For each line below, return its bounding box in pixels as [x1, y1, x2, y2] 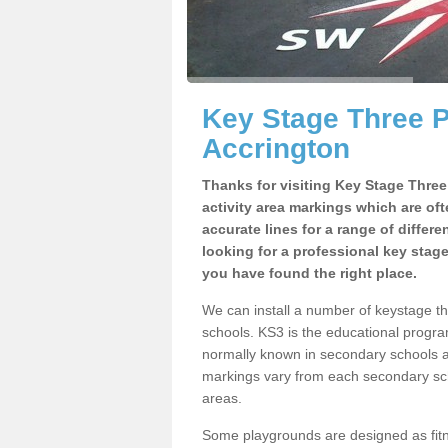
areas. [202, 390, 242, 406]
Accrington [202, 133, 350, 164]
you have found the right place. [202, 265, 417, 281]
